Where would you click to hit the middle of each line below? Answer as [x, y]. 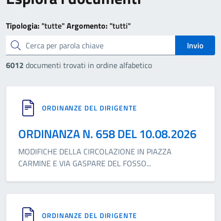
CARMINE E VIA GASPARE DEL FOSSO [82, 163]
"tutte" [53, 26]
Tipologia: [23, 26]
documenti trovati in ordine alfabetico [88, 65]
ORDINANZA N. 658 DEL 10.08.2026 [107, 134]
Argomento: [87, 26]
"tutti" [120, 26]
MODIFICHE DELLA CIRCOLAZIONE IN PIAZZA [95, 151]
